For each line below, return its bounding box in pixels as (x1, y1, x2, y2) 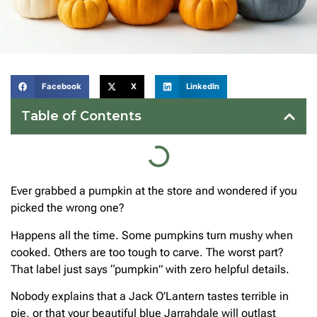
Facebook (41, 81, 81, 92)
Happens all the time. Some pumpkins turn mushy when (11, 228, 293, 242)
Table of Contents (21, 108, 142, 125)
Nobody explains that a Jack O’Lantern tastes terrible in (11, 289, 289, 304)
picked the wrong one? (11, 201, 125, 215)
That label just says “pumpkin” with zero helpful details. (11, 262, 289, 276)
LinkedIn (186, 81, 220, 92)
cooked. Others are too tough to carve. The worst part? (11, 245, 284, 259)
